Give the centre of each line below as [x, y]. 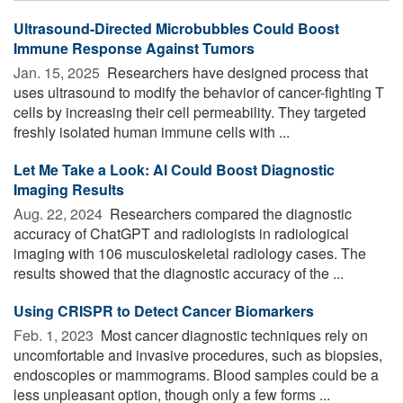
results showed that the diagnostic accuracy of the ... [179, 273]
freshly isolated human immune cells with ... [152, 131]
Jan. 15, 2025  [58, 72]
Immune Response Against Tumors [134, 48]
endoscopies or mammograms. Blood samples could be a [196, 374]
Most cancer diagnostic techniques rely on [233, 335]
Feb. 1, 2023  [55, 335]
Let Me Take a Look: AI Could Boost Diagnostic [174, 169]
